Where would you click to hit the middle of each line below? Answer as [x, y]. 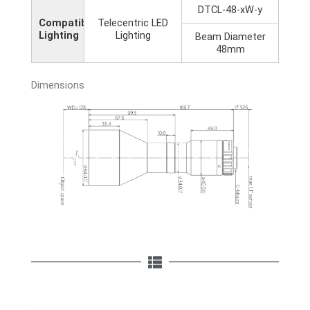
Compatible [67, 22]
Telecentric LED [133, 22]
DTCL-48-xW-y [230, 9]
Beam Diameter [230, 36]
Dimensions [58, 85]
